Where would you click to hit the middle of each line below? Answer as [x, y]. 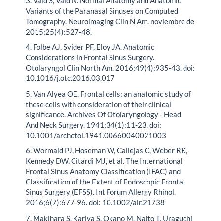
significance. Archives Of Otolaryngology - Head [104, 114]
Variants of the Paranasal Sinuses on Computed [102, 11]
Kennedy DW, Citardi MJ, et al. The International [104, 161]
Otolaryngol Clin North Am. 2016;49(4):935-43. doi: [110, 68]
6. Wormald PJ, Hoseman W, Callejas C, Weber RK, [107, 151]
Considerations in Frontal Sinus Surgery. [90, 57]
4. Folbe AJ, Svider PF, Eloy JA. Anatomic [90, 47]
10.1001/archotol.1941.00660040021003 [96, 135]
